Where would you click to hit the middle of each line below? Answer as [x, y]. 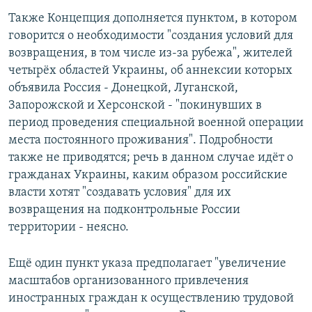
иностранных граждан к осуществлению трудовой [151, 298]
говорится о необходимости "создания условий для [151, 36]
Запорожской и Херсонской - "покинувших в [135, 105]
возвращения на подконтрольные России [124, 210]
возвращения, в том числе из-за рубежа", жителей [150, 53]
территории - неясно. [69, 227]
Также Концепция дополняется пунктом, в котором [153, 18]
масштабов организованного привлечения [128, 281]
